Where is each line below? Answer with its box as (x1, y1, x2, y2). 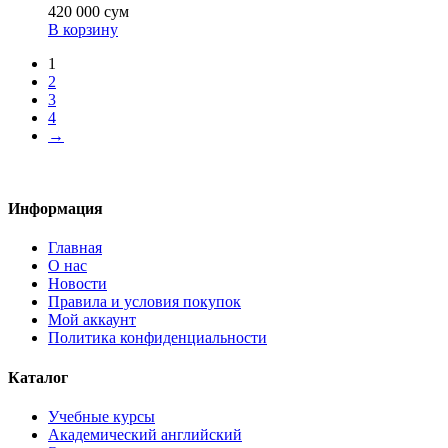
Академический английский (48, 425, 242, 443)
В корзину (48, 20, 118, 38)
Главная (48, 239, 102, 257)
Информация (8, 200, 103, 218)
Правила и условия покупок (48, 293, 241, 311)
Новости (48, 275, 107, 293)
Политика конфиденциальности (48, 329, 267, 347)
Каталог (8, 368, 68, 386)
